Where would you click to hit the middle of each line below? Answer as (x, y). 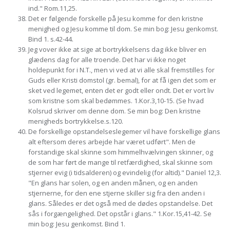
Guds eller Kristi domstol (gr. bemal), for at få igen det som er (122, 80)
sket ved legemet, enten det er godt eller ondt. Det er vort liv (121, 90)
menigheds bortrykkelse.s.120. (76, 121)
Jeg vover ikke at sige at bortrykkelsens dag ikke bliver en (117, 49)
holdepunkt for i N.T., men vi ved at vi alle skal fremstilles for (121, 70)
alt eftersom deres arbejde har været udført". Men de (112, 142)
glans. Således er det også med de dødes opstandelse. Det (120, 203)
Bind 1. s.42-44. (51, 39)
